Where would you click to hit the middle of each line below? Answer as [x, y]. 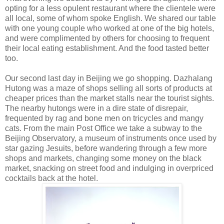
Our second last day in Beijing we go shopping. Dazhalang [109, 78]
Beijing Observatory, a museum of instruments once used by [111, 138]
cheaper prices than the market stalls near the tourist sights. [109, 98]
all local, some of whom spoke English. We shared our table [110, 18]
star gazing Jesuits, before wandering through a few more [106, 148]
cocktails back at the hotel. [51, 178]
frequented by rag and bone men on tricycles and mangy [104, 118]
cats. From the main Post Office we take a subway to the [103, 128]
